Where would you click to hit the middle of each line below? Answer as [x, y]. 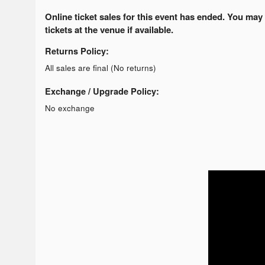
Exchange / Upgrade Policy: [102, 91]
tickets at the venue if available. [109, 29]
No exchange [70, 108]
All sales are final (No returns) [101, 67]
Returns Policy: [77, 51]
